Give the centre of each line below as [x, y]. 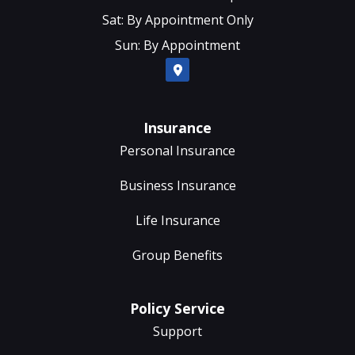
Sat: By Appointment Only [177, 20]
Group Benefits [177, 255]
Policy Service [177, 308]
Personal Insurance [177, 150]
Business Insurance [177, 185]
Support [177, 331]
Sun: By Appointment [177, 46]
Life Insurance [177, 220]
